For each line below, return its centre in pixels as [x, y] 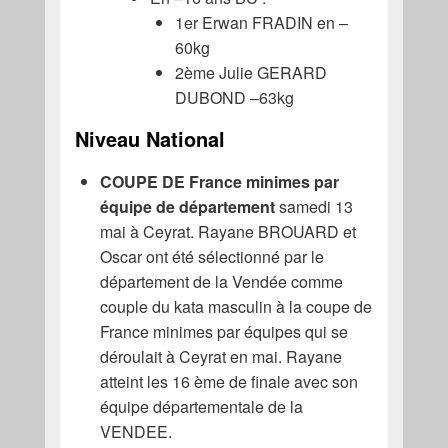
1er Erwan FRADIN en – [261, 23]
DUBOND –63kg [234, 98]
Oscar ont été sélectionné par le [211, 257]
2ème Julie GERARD [250, 73]
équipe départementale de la [201, 407]
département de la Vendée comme [221, 282]
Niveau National [152, 139]
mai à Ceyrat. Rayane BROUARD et [227, 232]
